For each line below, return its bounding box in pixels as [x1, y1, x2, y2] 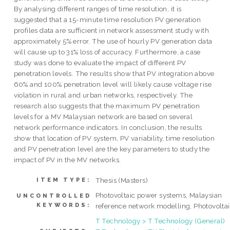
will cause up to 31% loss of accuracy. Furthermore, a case [13, 48, 201, 56]
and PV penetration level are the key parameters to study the [13, 145, 210, 154]
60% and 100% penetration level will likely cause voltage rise [13, 80, 212, 89]
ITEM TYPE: [36, 176, 91, 183]
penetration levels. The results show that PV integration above [13, 69, 215, 78]
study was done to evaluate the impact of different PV [13, 59, 186, 67]
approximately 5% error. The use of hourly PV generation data [13, 37, 213, 46]
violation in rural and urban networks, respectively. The [13, 91, 193, 100]
